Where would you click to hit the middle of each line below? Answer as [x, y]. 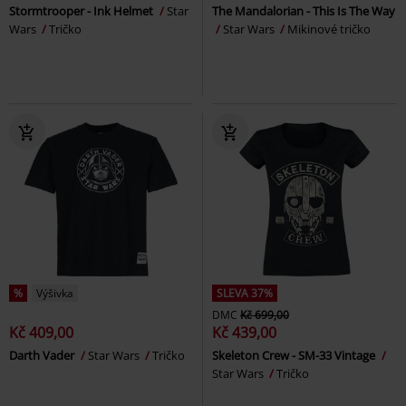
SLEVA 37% [245, 294]
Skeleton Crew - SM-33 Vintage [295, 356]
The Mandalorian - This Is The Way [304, 11]
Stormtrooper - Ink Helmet [82, 11]
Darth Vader [43, 356]
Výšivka [55, 294]
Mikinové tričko [329, 29]
